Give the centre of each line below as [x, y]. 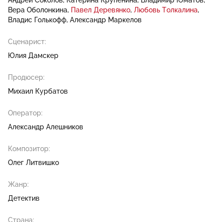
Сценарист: [27, 42]
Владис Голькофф [37, 20]
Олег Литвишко [33, 163]
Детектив [24, 198]
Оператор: [25, 113]
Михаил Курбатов [38, 91]
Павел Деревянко [101, 10]
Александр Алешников [46, 127]
